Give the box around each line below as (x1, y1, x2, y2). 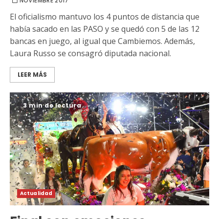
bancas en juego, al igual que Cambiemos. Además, (10, 35, 195, 46)
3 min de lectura (23, 101, 81, 109)
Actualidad (20, 190, 52, 197)
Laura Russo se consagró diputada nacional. (10, 47, 171, 59)
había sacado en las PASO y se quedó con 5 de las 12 (10, 23, 199, 34)
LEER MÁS (18, 70, 47, 79)
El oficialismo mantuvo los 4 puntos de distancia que (10, 11, 199, 22)
